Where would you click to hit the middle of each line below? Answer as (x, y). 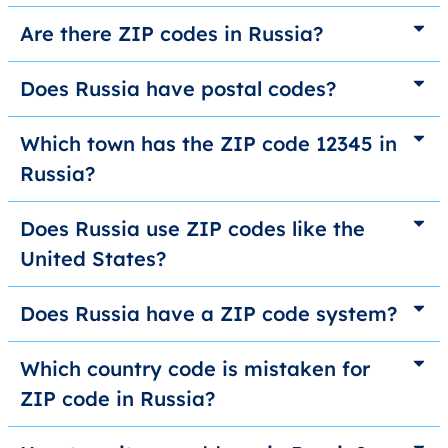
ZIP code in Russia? (117, 399)
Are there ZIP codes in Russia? (171, 34)
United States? (93, 259)
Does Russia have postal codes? (178, 89)
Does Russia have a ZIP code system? (208, 314)
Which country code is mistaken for (195, 369)
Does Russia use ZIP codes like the (192, 229)
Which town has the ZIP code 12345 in (208, 144)
